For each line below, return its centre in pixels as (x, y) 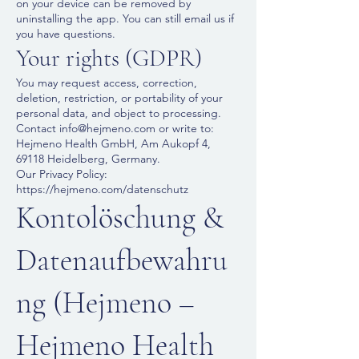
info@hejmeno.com (107, 128)
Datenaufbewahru (122, 260)
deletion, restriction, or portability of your (119, 98)
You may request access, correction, (107, 83)
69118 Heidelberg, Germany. (88, 159)
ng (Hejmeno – (105, 303)
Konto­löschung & (120, 218)
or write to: (185, 128)
